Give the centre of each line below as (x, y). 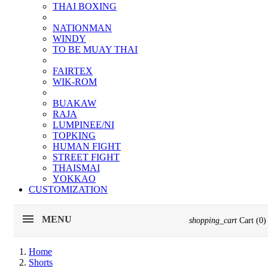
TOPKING (74, 135)
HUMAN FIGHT (87, 146)
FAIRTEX (73, 71)
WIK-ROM (75, 82)
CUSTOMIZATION (68, 189)
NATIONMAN (82, 28)
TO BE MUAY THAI (95, 49)
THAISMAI (76, 168)
